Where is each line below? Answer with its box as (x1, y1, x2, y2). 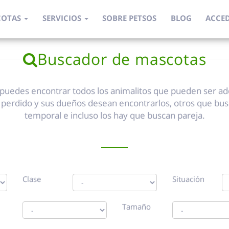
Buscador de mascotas (37, 49, 207, 70)
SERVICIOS (42, 13, 81, 23)
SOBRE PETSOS (102, 13, 157, 23)
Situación (172, 174, 204, 184)
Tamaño (122, 201, 151, 212)
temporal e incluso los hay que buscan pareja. (24, 109, 205, 121)
